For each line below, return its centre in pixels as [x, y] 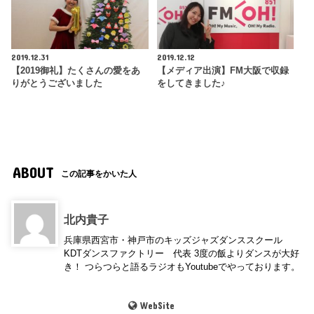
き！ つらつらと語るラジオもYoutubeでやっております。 [182, 266]
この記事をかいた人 [99, 173]
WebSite [157, 305]
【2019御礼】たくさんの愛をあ [76, 70]
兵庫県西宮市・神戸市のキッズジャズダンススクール [173, 240]
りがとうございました [57, 83]
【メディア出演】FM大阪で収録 [223, 70]
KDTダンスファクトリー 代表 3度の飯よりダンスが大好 [182, 253]
